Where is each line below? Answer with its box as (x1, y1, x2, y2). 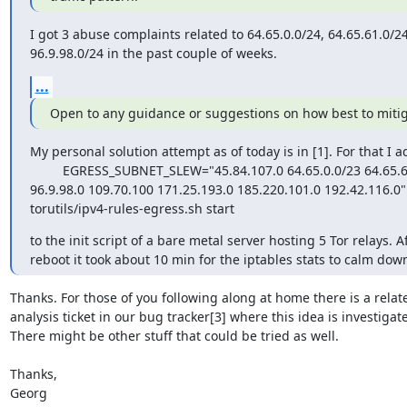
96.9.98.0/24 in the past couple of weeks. (29, 44, 277, 62)
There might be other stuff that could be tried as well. (9, 326, 339, 344)
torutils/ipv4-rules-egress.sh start (29, 199, 234, 217)
